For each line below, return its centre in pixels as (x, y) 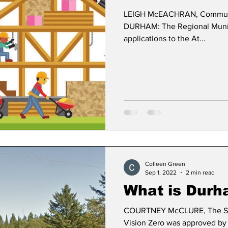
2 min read (200, 172)
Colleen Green (165, 164)
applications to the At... (165, 38)
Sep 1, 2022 (161, 172)
